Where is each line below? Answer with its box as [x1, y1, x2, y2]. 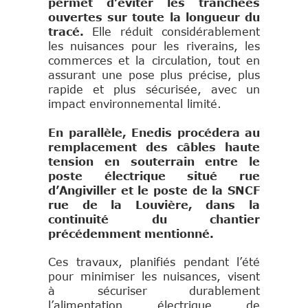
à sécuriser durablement [48, 285, 260, 298]
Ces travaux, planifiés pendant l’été [48, 256, 260, 269]
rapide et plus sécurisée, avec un [48, 83, 260, 96]
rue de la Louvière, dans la [48, 199, 260, 212]
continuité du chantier [48, 213, 260, 226]
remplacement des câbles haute [48, 141, 260, 154]
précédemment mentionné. [48, 228, 214, 241]
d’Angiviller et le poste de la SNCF [48, 184, 260, 197]
